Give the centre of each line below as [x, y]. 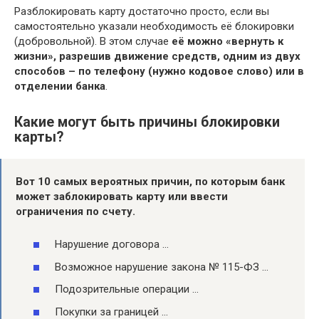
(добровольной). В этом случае [93, 41]
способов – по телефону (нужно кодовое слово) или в [159, 71]
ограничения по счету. [75, 211]
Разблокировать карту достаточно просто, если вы [142, 11]
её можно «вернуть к [228, 41]
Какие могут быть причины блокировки [147, 122]
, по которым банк [237, 181]
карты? [39, 137]
